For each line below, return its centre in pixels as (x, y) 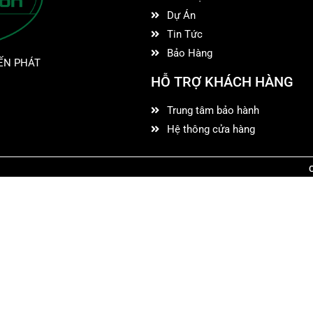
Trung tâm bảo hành (213, 110)
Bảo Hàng (190, 53)
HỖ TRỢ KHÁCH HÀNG (222, 82)
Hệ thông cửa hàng (211, 129)
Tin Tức (185, 34)
